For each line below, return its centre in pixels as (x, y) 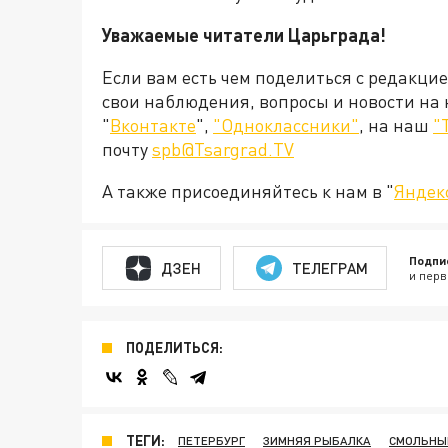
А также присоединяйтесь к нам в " (248, 191)
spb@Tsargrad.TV (223, 149)
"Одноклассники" (286, 125)
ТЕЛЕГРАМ (329, 267)
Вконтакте (153, 125)
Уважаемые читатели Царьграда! (244, 35)
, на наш (396, 125)
